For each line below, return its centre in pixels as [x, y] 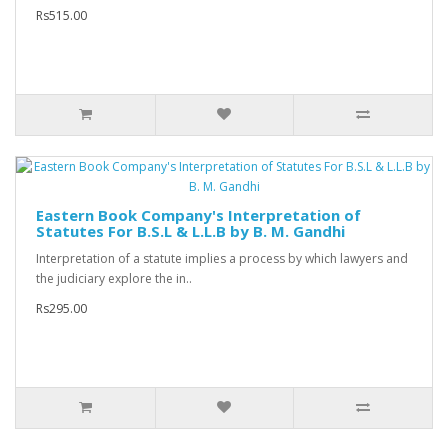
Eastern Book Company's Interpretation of [198, 215]
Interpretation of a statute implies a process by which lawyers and [222, 259]
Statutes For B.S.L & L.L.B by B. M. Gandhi [190, 231]
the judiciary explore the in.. [114, 279]
